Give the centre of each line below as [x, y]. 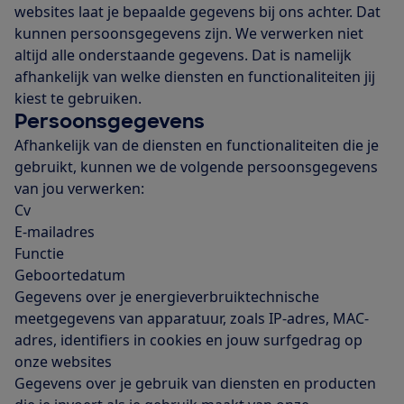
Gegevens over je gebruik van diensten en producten [195, 384]
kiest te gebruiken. [80, 99]
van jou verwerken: [79, 189]
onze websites [63, 362]
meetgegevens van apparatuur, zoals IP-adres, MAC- [192, 319]
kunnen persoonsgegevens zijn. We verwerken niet [189, 34]
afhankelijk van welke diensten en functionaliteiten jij [195, 77]
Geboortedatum [70, 275]
